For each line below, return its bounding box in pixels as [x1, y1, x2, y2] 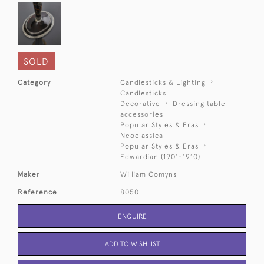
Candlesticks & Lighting [120, 78, 206, 87]
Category [18, 78, 51, 87]
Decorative [120, 99, 161, 108]
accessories [120, 110, 164, 118]
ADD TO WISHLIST [104, 239, 160, 248]
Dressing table [173, 99, 226, 108]
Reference [18, 187, 57, 196]
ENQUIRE [117, 212, 147, 220]
